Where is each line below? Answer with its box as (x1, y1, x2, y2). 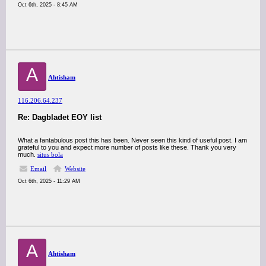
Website (64, 165, 85, 172)
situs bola (37, 151, 63, 158)
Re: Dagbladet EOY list (18, 113, 102, 122)
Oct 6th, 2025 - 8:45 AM (18, 2, 78, 8)
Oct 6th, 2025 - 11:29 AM (18, 178, 80, 184)
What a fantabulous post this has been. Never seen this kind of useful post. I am (18, 137, 247, 144)
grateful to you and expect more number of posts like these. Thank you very (18, 144, 236, 151)
